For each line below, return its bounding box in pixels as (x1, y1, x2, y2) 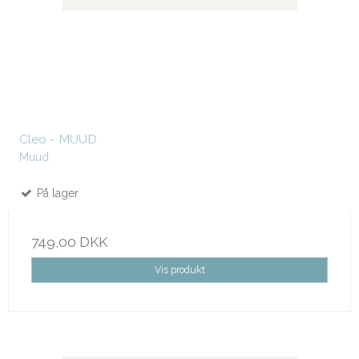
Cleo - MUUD (19, 131, 97, 147)
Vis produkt (154, 263, 205, 276)
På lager (34, 186, 79, 200)
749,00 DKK (31, 233, 107, 250)
